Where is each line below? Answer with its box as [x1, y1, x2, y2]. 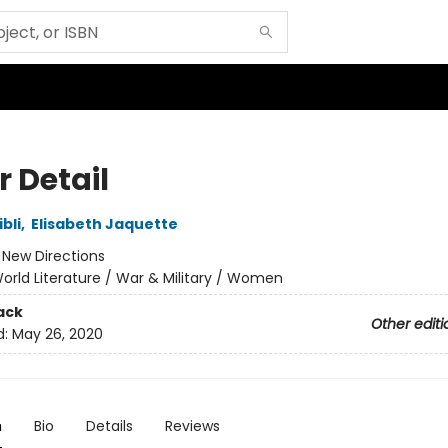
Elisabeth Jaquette [30, 214, 178, 234]
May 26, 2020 [11, 324, 103, 345]
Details [85, 416, 133, 436]
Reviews [164, 416, 220, 436]
